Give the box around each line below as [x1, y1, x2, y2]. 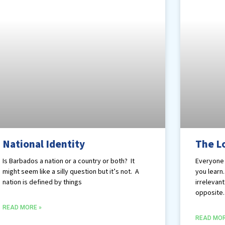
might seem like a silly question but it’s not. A [3, 167, 140, 177]
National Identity [3, 137, 85, 152]
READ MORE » [3, 204, 42, 211]
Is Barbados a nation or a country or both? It [3, 156, 135, 167]
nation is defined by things [3, 177, 82, 188]
